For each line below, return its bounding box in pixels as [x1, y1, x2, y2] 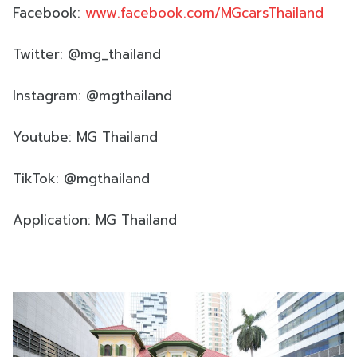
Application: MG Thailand [13, 209, 177, 230]
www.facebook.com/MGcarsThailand [85, 2, 324, 23]
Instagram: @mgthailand [13, 84, 172, 106]
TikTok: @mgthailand [13, 167, 150, 189]
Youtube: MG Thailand [13, 126, 158, 147]
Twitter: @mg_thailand [13, 43, 161, 65]
